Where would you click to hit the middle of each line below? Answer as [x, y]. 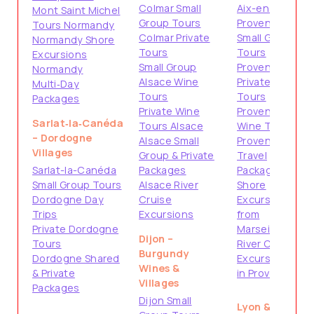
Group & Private [177, 155]
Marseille [259, 229]
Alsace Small [169, 141]
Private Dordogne [76, 229]
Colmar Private [175, 37]
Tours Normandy [74, 25]
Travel [252, 155]
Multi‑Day [56, 84]
